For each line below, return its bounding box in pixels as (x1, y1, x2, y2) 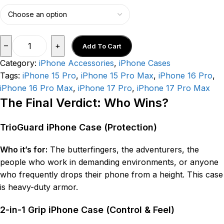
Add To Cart (82, 41, 121, 50)
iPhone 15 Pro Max (81, 70, 153, 80)
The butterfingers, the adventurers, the (47, 144, 199, 154)
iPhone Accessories (39, 57, 114, 68)
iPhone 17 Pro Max (137, 82, 210, 93)
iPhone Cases (119, 57, 170, 68)
